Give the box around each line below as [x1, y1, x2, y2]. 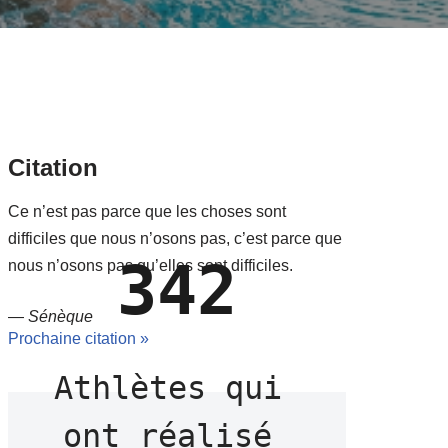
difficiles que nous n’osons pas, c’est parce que [8, 230, 343, 247]
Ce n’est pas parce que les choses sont [8, 203, 287, 220]
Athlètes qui [53, 369, 282, 407]
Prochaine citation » [8, 330, 150, 347]
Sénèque [28, 308, 94, 325]
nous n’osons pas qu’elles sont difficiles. [8, 257, 294, 274]
